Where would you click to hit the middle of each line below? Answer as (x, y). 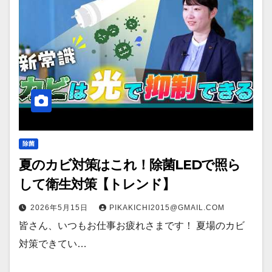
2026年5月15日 (60, 208)
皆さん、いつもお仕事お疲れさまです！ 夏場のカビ (132, 226)
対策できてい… (53, 244)
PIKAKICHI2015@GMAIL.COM (167, 208)
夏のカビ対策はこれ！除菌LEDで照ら (130, 165)
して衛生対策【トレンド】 (97, 185)
